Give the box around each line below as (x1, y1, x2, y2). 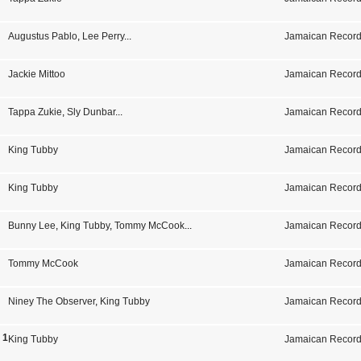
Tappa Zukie (7, 106, 62, 118)
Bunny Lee (7, 220, 56, 231)
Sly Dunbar (66, 106, 115, 118)
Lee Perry (81, 31, 124, 42)
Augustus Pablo (7, 31, 77, 42)
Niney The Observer (7, 296, 95, 307)
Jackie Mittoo (7, 68, 65, 80)
